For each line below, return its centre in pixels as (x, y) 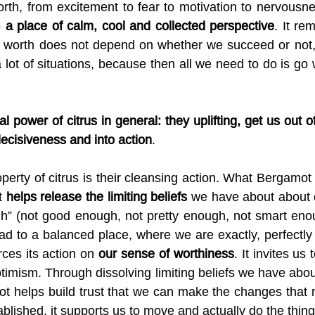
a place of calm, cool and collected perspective (140, 26)
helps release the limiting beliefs (97, 197)
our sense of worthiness (166, 253)
